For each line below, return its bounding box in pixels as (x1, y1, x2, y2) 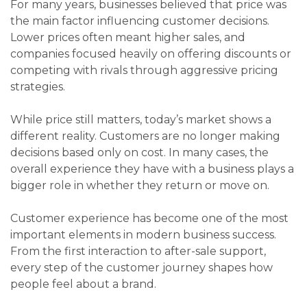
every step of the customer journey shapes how (10, 261, 273, 275)
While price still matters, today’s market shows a (10, 113, 271, 127)
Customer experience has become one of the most (10, 212, 288, 225)
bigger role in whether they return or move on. (10, 179, 269, 193)
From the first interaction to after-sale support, (10, 245, 266, 258)
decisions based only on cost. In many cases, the (10, 146, 269, 160)
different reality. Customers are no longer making (10, 130, 280, 143)
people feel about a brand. (10, 278, 156, 291)
